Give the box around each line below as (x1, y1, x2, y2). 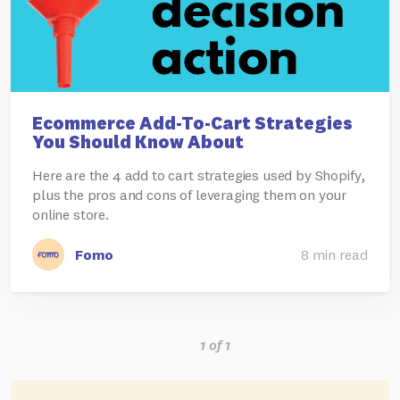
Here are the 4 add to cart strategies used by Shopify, (32, 166, 365, 184)
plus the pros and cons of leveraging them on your (32, 186, 347, 204)
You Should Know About (32, 130, 244, 153)
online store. (32, 205, 109, 223)
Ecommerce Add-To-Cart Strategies (32, 112, 353, 134)
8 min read (301, 246, 368, 263)
